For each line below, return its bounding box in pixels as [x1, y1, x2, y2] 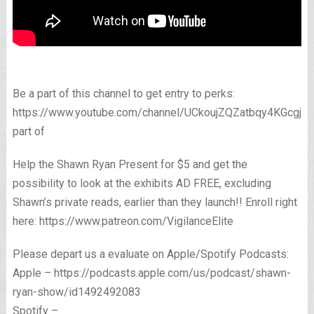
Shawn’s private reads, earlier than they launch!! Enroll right [12, 196, 297, 210]
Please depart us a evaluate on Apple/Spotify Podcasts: [12, 247, 289, 261]
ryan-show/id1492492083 [12, 285, 141, 299]
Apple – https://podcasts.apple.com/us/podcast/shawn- [12, 266, 291, 280]
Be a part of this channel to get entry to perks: [12, 87, 235, 101]
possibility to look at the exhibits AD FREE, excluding [12, 177, 271, 191]
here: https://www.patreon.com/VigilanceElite [12, 214, 233, 228]
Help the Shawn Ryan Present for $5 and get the [12, 158, 247, 172]
